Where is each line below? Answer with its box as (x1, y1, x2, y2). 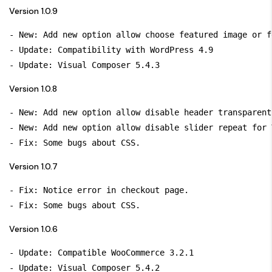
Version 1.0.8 (9, 83, 57, 94)
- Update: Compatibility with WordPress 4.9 (9, 44, 213, 55)
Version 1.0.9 (9, 5, 58, 16)
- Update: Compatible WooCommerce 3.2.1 (9, 247, 194, 257)
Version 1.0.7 (9, 160, 58, 172)
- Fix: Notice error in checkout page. (9, 185, 189, 195)
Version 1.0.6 (9, 223, 58, 234)
